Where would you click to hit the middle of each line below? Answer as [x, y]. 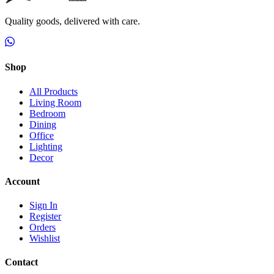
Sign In [43, 206]
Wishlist [45, 239]
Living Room [55, 102]
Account [22, 181]
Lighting [46, 146]
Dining [43, 124]
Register [45, 217]
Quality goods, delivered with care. [72, 21]
